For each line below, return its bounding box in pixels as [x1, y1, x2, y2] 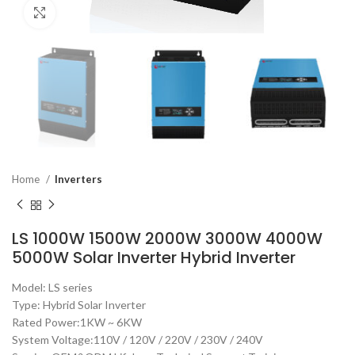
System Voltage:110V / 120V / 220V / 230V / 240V [12, 332, 263, 346]
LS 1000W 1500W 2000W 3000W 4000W [12, 227, 323, 250]
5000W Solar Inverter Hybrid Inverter [12, 246, 296, 269]
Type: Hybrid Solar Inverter [12, 297, 146, 311]
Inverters [55, 173, 102, 186]
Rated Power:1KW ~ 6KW [12, 315, 142, 329]
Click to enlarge [55, 6, 135, 19]
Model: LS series [12, 280, 93, 294]
